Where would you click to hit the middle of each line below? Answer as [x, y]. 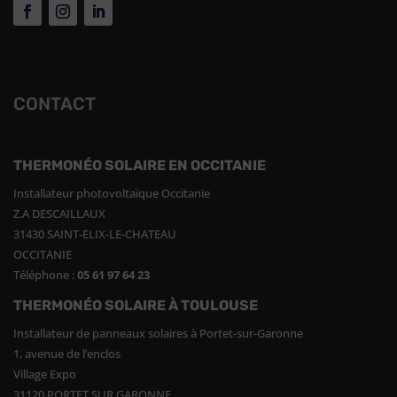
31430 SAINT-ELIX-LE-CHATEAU [95, 234]
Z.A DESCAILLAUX [59, 214]
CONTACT [54, 104]
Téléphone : [45, 275]
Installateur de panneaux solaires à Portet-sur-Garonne [158, 334]
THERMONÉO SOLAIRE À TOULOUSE [136, 306]
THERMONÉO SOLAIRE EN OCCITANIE [140, 166]
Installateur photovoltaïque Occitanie [112, 194]
